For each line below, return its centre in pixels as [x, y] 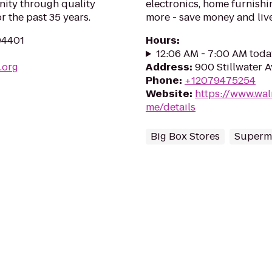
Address [168, 67]
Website [168, 94]
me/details [171, 107]
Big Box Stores [185, 136]
